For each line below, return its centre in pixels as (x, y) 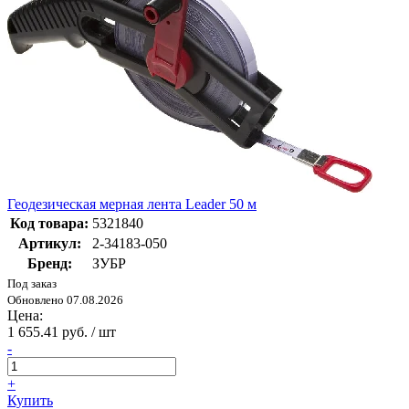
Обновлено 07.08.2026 (65, 299)
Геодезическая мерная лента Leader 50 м (132, 204)
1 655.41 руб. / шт (62, 331)
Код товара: (49, 223)
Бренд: (49, 263)
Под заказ (32, 283)
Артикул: (49, 243)
